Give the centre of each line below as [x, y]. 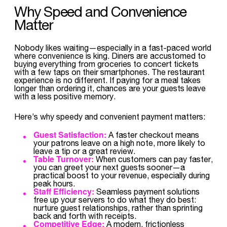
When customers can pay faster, [153, 159]
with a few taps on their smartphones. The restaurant [109, 72]
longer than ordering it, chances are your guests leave [110, 88]
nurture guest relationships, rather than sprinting [118, 207]
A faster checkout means [153, 135]
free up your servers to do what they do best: [115, 199]
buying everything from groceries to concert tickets [106, 64]
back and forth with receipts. [85, 216]
